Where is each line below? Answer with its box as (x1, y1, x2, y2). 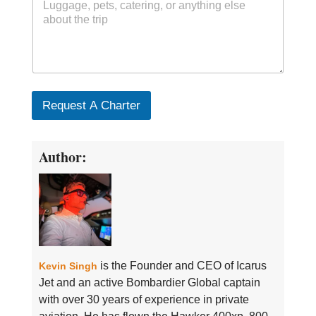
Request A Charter (42, 98, 140, 112)
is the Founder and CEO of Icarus (97, 259, 267, 272)
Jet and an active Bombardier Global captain (38, 276, 260, 288)
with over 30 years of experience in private (38, 293, 249, 305)
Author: (38, 146, 87, 167)
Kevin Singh (38, 260, 97, 272)
